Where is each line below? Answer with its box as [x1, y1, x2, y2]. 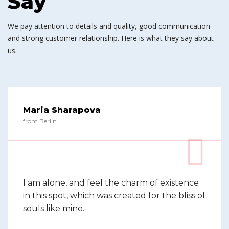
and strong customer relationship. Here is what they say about [8, 33, 214, 43]
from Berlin [23, 117, 57, 125]
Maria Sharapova [23, 105, 101, 115]
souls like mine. [23, 203, 84, 213]
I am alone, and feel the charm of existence [23, 178, 199, 188]
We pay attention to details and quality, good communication [8, 21, 210, 31]
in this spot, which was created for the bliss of [23, 191, 205, 200]
